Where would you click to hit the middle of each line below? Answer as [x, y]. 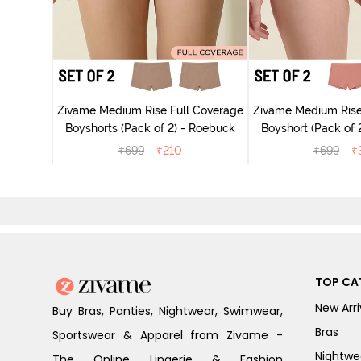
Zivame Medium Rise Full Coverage [150, 111]
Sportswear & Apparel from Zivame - [168, 336]
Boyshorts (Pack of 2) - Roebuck [150, 129]
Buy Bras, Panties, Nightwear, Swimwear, [168, 311]
